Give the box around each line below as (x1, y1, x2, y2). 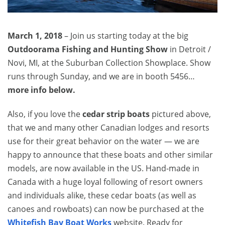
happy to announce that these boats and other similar (8, 149, 213, 161)
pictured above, (150, 108, 211, 120)
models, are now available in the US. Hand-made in (8, 163, 199, 174)
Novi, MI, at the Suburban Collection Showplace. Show (8, 57, 210, 69)
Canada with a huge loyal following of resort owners (8, 176, 203, 188)
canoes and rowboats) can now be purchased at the (8, 203, 204, 215)
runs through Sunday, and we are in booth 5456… (8, 71, 195, 82)
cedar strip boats (82, 108, 150, 120)
